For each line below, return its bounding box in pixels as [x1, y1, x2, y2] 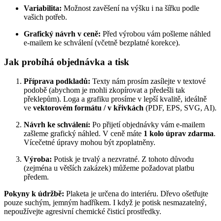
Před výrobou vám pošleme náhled [101, 30, 211, 38]
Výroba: [24, 154, 52, 163]
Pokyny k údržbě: [4, 189, 64, 198]
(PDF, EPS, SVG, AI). [144, 103, 217, 112]
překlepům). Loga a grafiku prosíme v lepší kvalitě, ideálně [24, 94, 207, 103]
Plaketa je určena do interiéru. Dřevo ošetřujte [64, 189, 208, 198]
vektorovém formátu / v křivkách [33, 103, 144, 112]
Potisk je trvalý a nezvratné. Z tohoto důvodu [52, 154, 194, 163]
